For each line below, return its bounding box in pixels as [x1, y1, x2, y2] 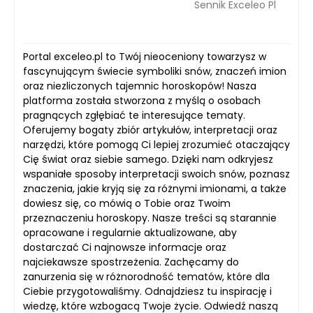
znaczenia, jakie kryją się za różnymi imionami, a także [23, 182, 286, 196]
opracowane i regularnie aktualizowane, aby [23, 226, 237, 240]
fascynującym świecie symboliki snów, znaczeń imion [23, 64, 286, 78]
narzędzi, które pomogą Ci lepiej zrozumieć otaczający [23, 138, 290, 152]
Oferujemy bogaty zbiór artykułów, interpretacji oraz [23, 123, 277, 137]
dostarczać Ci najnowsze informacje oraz [23, 240, 226, 254]
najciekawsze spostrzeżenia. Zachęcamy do [23, 255, 239, 269]
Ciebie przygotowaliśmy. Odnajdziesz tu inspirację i [23, 284, 272, 298]
